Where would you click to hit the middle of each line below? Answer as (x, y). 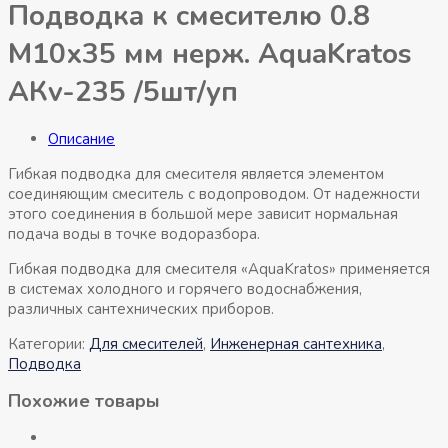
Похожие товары (84, 401)
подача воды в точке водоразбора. (134, 234)
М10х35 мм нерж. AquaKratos (210, 53)
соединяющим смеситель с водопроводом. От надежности (214, 194)
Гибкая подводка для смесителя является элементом (196, 174)
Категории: (48, 344)
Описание (81, 139)
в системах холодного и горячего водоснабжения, (185, 289)
